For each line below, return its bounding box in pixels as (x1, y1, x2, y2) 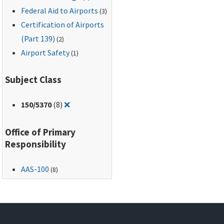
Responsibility (5, 137, 66, 150)
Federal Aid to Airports (21, 5, 98, 15)
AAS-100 (21, 163, 49, 174)
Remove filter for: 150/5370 (69, 99, 163, 109)
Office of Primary (5, 125, 76, 138)
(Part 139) (21, 33, 55, 43)
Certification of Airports (21, 19, 104, 29)
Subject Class (5, 73, 62, 86)
